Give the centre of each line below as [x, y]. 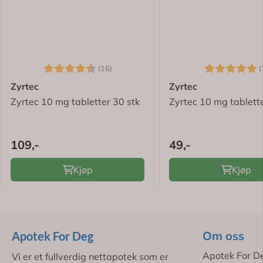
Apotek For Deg [53, 236]
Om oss [223, 236]
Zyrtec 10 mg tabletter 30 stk [75, 102]
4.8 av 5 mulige [146, 67]
